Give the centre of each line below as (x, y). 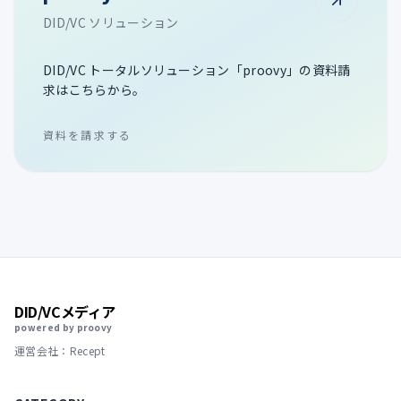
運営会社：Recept (60, 350)
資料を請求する (88, 135)
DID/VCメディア (65, 311)
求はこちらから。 (94, 90)
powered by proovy (64, 327)
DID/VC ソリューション (111, 22)
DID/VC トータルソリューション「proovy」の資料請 (197, 70)
